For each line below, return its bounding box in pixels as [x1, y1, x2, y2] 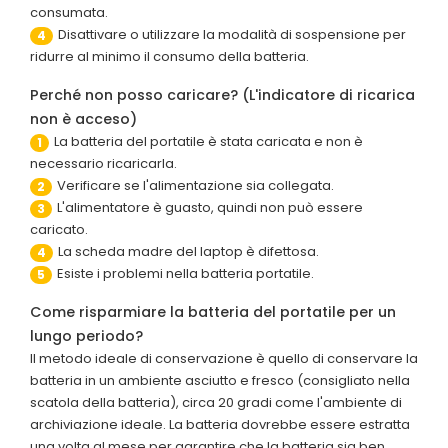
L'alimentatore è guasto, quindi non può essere [57, 198, 363, 218]
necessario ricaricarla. [30, 154, 177, 174]
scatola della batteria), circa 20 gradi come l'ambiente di [30, 393, 402, 413]
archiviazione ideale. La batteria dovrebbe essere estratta [30, 415, 410, 435]
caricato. [30, 220, 88, 240]
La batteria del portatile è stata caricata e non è [54, 132, 363, 152]
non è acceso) [30, 109, 137, 130]
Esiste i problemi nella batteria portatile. [57, 264, 314, 284]
